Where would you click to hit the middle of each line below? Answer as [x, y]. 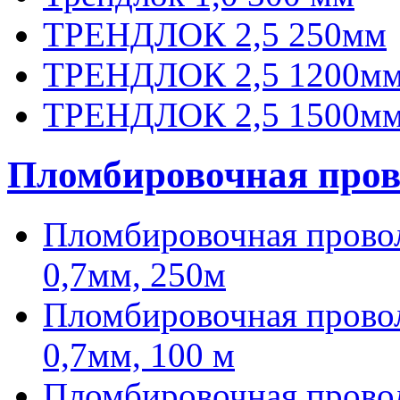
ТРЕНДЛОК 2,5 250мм [215, 34]
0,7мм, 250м [134, 274]
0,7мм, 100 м [139, 354]
